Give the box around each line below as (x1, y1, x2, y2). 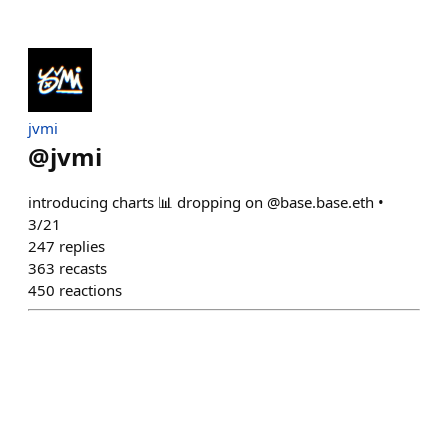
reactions (59, 280, 122, 300)
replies (59, 236, 105, 256)
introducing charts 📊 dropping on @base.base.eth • (28, 192, 384, 212)
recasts (59, 258, 107, 278)
